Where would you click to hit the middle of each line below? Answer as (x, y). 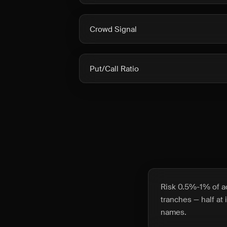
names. (174, 212)
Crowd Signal (113, 29)
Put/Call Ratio (114, 69)
